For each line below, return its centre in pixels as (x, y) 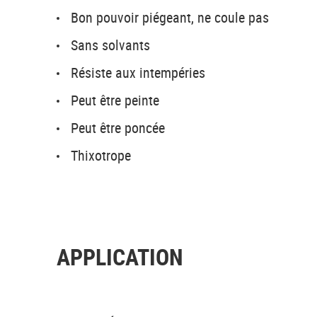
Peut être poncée (118, 128)
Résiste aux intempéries (138, 73)
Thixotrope (101, 155)
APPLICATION (120, 257)
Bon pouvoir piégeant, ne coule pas (170, 17)
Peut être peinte (115, 100)
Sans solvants (110, 45)
